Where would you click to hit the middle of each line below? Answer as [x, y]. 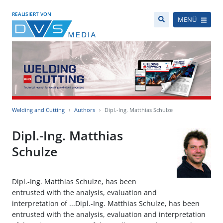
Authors [85, 110]
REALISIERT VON [32, 14]
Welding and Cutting [38, 110]
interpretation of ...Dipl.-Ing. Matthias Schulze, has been [106, 204]
